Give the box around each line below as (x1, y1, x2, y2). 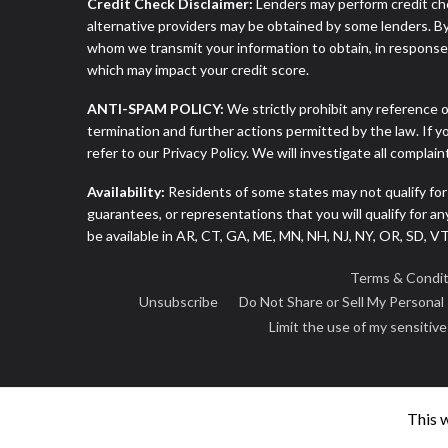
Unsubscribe (138, 293, 218, 311)
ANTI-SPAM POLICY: (87, 100, 224, 118)
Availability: (87, 182, 165, 200)
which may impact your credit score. (87, 61, 309, 79)
